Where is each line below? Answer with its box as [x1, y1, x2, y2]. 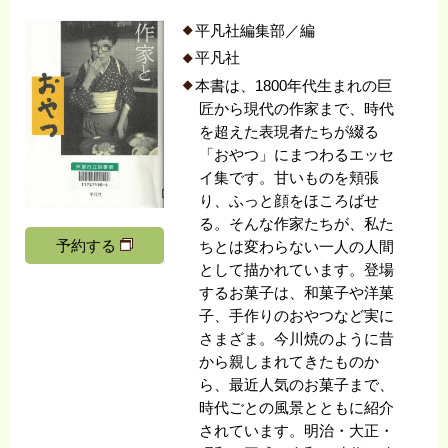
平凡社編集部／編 [194, 23, 315, 40]
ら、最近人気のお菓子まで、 [199, 376, 395, 393]
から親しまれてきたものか [199, 353, 380, 370]
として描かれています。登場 [199, 261, 395, 278]
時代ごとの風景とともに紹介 [199, 399, 395, 416]
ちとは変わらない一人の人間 [199, 238, 395, 255]
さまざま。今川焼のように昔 [199, 330, 395, 347]
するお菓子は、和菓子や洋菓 [199, 284, 395, 301]
